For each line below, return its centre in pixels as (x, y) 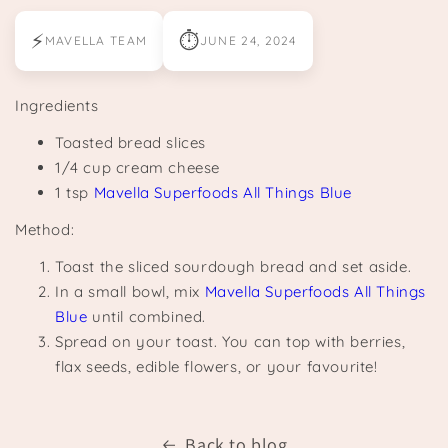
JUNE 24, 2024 (248, 41)
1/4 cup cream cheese (137, 168)
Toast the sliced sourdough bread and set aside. (233, 267)
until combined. (147, 317)
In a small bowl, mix (130, 292)
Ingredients (57, 106)
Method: (45, 230)
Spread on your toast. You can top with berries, (230, 342)
